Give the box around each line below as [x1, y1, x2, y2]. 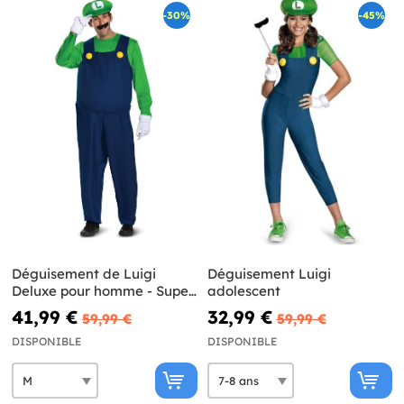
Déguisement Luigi [207, 265, 331, 283]
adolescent [207, 282, 280, 300]
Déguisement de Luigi [12, 265, 156, 283]
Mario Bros [12, 299, 82, 317]
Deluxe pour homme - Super [12, 282, 194, 300]
